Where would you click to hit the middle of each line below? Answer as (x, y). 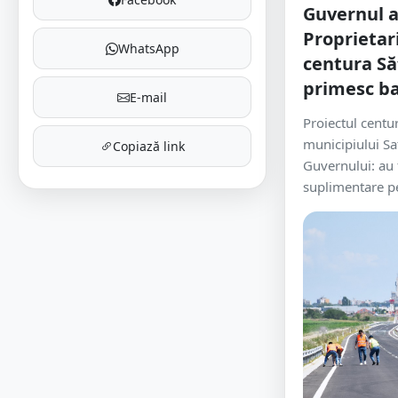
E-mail (148, 97)
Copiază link (148, 146)
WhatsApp (148, 48)
